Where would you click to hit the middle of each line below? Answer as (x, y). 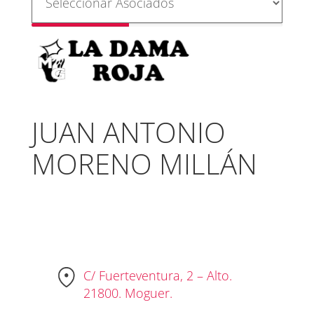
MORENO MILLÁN (144, 163)
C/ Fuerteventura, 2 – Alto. (158, 275)
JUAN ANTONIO (128, 132)
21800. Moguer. (132, 293)
